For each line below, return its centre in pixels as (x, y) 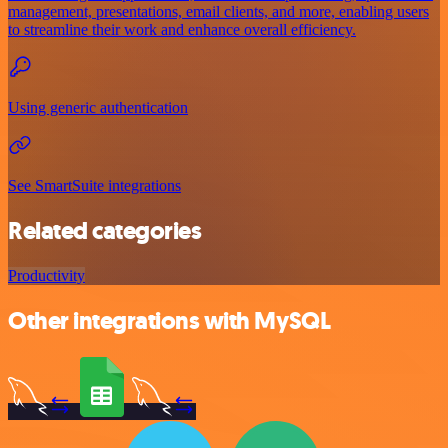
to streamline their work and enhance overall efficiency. (182, 30)
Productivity (46, 276)
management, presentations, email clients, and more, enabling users (218, 12)
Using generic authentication (98, 108)
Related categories (105, 231)
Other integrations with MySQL (169, 320)
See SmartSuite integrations (94, 186)
